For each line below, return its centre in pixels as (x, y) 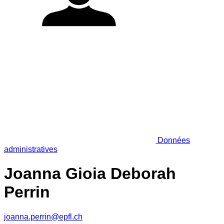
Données (173, 140)
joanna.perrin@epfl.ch (43, 216)
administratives (31, 149)
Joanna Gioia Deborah (90, 174)
